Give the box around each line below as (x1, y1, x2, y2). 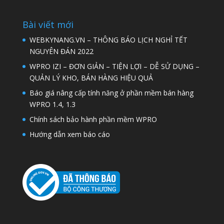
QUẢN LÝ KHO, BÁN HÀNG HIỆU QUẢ (29, 73, 153, 83)
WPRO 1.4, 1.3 (29, 99, 75, 109)
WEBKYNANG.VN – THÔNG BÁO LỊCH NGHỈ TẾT (29, 35, 187, 45)
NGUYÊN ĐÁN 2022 (29, 46, 93, 56)
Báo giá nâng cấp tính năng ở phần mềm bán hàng (29, 88, 193, 98)
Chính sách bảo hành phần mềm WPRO (29, 114, 157, 124)
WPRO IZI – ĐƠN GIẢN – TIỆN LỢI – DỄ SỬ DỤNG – (29, 61, 199, 71)
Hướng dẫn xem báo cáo (29, 129, 110, 139)
